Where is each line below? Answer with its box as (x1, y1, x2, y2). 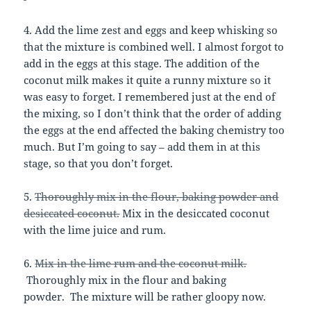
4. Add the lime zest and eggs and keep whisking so (24, 23, 278, 37)
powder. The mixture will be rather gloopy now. (24, 289, 267, 304)
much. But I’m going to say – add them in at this (24, 140, 261, 154)
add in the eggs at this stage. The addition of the (24, 56, 260, 71)
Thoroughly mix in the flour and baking (24, 273, 227, 287)
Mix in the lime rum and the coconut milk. (35, 256, 247, 271)
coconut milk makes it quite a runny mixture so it (24, 73, 271, 87)
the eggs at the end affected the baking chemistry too (24, 123, 285, 137)
